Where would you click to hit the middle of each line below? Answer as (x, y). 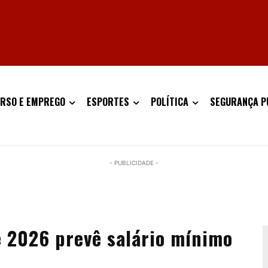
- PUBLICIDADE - (134, 163)
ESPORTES (108, 102)
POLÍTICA (170, 102)
